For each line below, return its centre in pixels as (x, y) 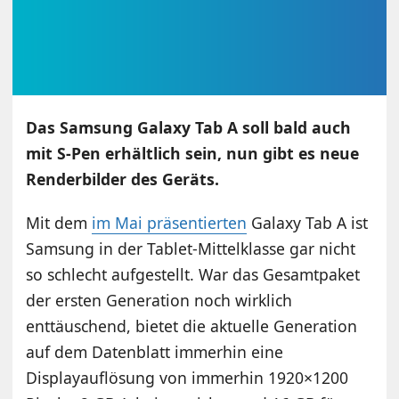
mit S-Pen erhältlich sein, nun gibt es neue (193, 154)
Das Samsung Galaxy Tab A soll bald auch (189, 128)
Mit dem (59, 223)
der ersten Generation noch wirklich (159, 301)
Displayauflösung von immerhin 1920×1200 (187, 378)
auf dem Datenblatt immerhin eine (155, 352)
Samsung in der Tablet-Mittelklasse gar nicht (191, 249)
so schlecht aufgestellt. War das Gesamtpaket (193, 275)
